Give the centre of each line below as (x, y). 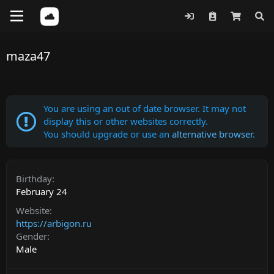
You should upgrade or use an (108, 134)
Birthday (34, 179)
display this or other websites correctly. (126, 121)
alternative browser (212, 134)
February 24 (42, 191)
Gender (31, 236)
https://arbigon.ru (54, 223)
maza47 (28, 56)
